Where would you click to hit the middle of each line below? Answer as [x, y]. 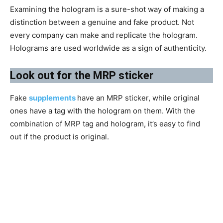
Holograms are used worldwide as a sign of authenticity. [108, 48]
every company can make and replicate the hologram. [104, 35]
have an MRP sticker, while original [138, 98]
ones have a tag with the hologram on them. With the [103, 111]
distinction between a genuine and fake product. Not [102, 22]
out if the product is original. [59, 137]
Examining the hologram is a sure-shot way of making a [107, 9]
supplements [53, 98]
